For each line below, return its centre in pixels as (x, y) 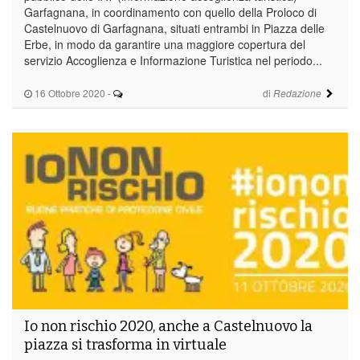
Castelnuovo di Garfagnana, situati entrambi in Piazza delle (174, 28)
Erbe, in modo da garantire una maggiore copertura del (165, 44)
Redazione (297, 93)
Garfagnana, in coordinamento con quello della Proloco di (170, 12)
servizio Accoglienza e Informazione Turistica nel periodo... (173, 60)
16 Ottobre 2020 (69, 92)
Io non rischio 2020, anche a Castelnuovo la (168, 326)
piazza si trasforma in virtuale (125, 344)
